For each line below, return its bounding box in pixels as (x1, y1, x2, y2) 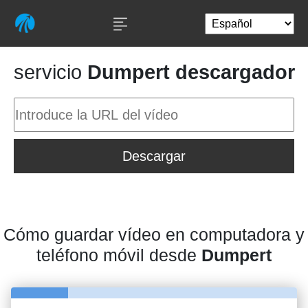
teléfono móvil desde (36, 245, 201, 265)
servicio (13, 61, 87, 83)
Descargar (122, 148, 186, 164)
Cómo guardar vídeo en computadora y (3, 225, 305, 244)
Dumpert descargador (87, 61, 295, 83)
